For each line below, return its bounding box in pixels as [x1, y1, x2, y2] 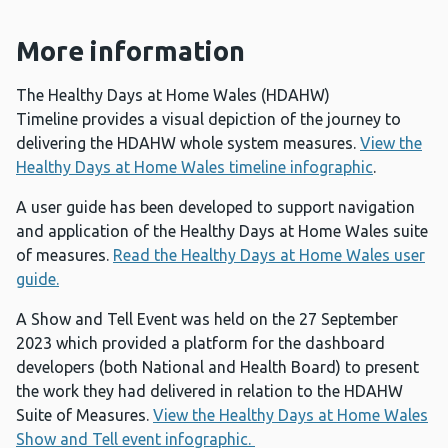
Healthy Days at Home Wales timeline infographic [16, 158, 373, 177]
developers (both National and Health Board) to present [16, 358, 419, 377]
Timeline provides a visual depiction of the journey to [16, 110, 401, 129]
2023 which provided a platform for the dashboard [16, 334, 385, 353]
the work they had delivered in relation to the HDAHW [16, 382, 403, 401]
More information [16, 36, 245, 67]
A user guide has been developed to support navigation [16, 198, 415, 217]
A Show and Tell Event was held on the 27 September [16, 310, 398, 329]
